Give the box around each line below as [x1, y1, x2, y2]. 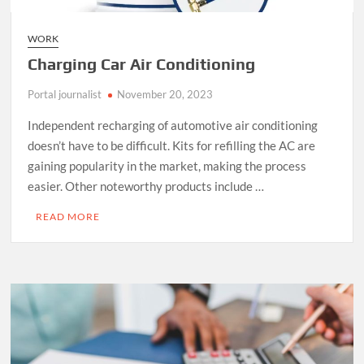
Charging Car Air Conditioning [28, 54, 256, 73]
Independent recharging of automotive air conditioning [28, 117, 318, 132]
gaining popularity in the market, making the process [28, 158, 307, 173]
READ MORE [36, 210, 101, 223]
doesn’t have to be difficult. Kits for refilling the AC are [28, 137, 316, 153]
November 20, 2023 [117, 87, 214, 101]
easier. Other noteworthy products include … [28, 178, 265, 193]
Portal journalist [28, 87, 102, 101]
